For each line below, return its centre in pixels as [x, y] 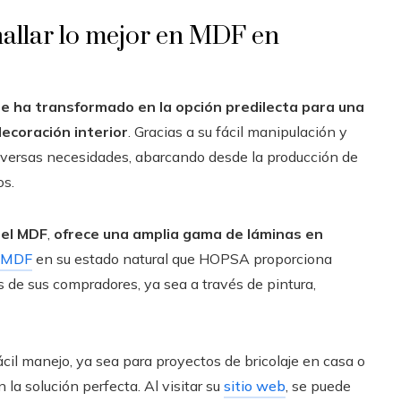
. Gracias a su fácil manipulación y [238, 132]
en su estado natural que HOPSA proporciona [182, 259]
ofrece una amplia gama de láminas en [188, 234]
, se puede [318, 386]
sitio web [255, 386]
